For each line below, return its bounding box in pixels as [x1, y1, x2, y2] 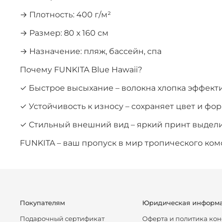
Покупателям [20, 199, 65, 207]
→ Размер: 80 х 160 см [20, 28, 109, 38]
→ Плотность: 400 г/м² [20, 9, 111, 19]
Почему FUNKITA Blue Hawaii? [20, 64, 142, 74]
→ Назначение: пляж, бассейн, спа [20, 46, 162, 56]
